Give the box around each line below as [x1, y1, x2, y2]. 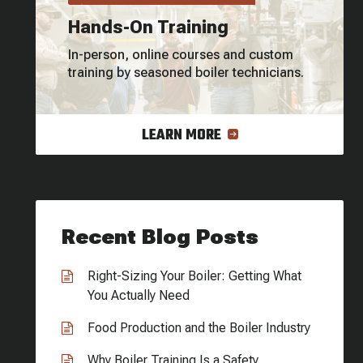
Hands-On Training [68, 17, 228, 37]
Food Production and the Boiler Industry [88, 320, 310, 335]
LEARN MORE [141, 124, 224, 147]
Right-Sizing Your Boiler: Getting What [88, 268, 301, 284]
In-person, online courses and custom [68, 47, 293, 62]
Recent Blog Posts [62, 224, 258, 249]
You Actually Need [88, 288, 190, 303]
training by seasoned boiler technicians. [68, 65, 304, 80]
